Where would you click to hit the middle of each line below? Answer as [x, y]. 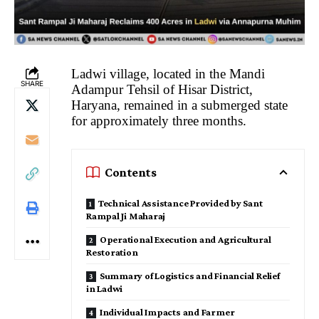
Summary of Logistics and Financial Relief [189, 276]
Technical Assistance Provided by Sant [180, 203]
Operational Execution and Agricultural [185, 240]
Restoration [112, 252]
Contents [131, 173]
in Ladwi [105, 289]
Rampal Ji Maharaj [126, 216]
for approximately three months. [161, 120]
